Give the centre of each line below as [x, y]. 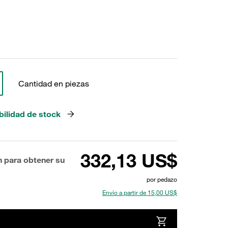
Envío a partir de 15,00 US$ [140, 192]
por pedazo [162, 179]
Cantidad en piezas [53, 83]
